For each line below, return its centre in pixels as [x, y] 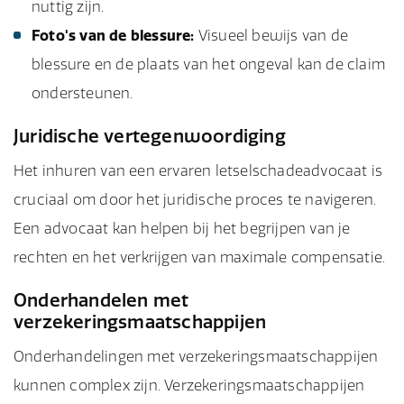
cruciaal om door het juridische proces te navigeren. [195, 199]
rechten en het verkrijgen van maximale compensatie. [200, 257]
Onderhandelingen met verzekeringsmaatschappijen [196, 356]
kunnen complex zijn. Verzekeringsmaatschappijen [189, 385]
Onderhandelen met [101, 300]
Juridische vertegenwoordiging [150, 136]
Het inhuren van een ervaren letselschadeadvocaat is [198, 170]
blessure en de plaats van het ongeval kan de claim [209, 64]
